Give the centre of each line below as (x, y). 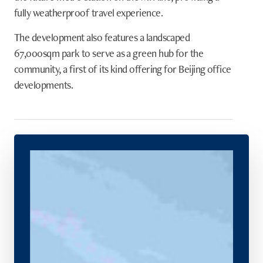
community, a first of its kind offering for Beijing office (123, 69)
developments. (43, 85)
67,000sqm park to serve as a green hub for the (109, 53)
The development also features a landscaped (102, 37)
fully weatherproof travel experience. (89, 12)
